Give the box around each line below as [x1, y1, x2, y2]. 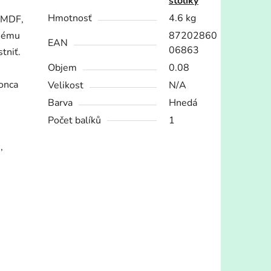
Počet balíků [48, 114, 102, 128]
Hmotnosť [48, 11, 93, 25]
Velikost [48, 79, 84, 93]
